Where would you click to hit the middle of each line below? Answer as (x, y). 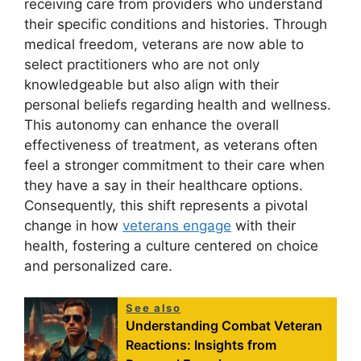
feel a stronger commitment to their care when (174, 166)
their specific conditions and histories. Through (176, 25)
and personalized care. (98, 266)
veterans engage (177, 226)
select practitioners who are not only (142, 65)
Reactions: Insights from (201, 344)
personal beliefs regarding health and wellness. (178, 105)
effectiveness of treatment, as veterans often (171, 145)
